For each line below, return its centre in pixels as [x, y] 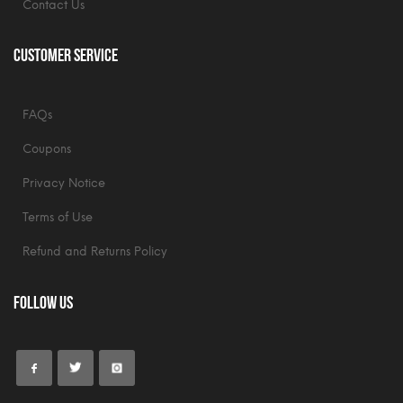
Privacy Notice [64, 183]
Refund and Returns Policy [95, 251]
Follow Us [43, 300]
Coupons [47, 148]
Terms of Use [58, 217]
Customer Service [66, 53]
